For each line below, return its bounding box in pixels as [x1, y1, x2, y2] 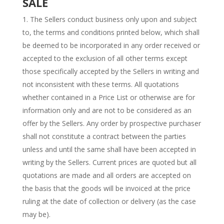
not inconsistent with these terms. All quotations [22, 79, 179, 89]
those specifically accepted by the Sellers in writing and [22, 66, 199, 76]
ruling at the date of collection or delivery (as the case [22, 196, 196, 206]
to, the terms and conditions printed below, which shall [22, 27, 199, 37]
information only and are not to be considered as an [22, 105, 191, 115]
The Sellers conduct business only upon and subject [29, 14, 197, 24]
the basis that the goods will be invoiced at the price [22, 183, 190, 193]
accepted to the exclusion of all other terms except [22, 53, 187, 63]
